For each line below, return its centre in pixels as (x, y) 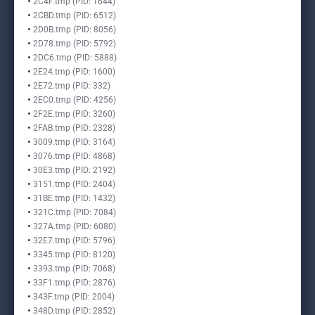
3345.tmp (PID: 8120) (74, 255)
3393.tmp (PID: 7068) (74, 269)
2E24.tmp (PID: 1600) (74, 72)
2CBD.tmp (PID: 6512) (75, 15)
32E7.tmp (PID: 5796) (74, 240)
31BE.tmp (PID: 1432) (74, 198)
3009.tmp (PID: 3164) (74, 142)
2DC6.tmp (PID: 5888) (75, 58)
